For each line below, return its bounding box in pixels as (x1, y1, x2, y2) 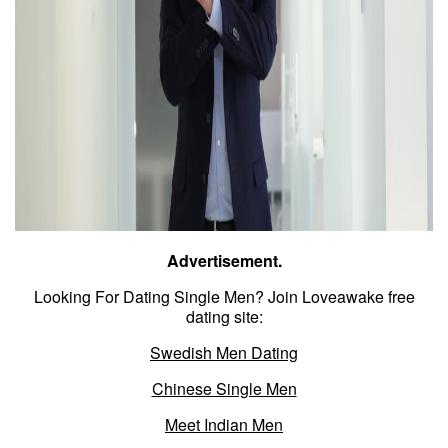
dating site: (185, 305, 263, 329)
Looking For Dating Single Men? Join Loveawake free (33, 285, 415, 309)
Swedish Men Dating (150, 341, 298, 365)
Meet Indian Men (165, 413, 283, 437)
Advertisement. (166, 249, 282, 273)
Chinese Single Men (151, 377, 297, 401)
